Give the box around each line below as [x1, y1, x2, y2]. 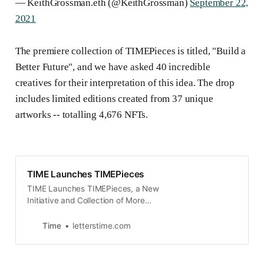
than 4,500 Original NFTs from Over [27, 207, 160, 217]
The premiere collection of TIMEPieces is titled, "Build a [15, 45, 246, 57]
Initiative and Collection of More [27, 196, 145, 205]
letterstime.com [72, 221, 131, 230]
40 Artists [27, 219, 64, 229]
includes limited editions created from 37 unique [15, 93, 213, 105]
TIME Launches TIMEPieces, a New [27, 184, 159, 193]
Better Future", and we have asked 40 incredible [15, 61, 210, 73]
